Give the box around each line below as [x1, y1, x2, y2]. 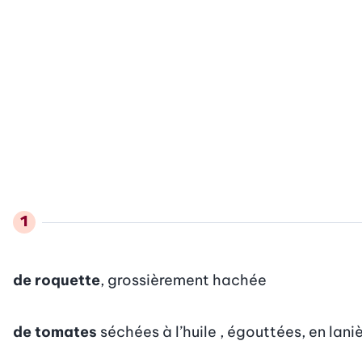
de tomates [13, 322, 97, 341]
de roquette [13, 270, 100, 289]
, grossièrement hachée [100, 270, 267, 289]
